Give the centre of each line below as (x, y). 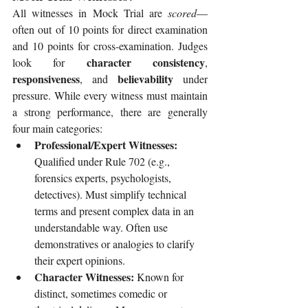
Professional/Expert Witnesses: (107, 145)
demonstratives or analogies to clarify (116, 244)
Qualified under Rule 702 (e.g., (103, 162)
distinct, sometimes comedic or (102, 294)
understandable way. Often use (102, 228)
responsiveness (46, 79)
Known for (162, 277)
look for (49, 63)
